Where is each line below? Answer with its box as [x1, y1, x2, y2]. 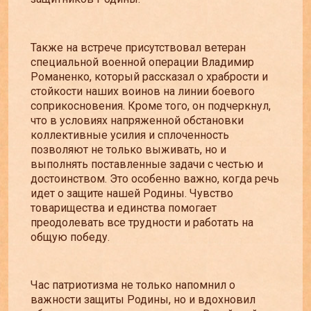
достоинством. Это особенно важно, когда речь [31, 171, 279, 185]
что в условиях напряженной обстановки [31, 113, 244, 127]
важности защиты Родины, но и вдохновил [31, 292, 255, 306]
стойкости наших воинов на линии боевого [31, 84, 255, 98]
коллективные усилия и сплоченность [31, 128, 229, 142]
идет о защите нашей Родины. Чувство [31, 186, 233, 200]
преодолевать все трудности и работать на [31, 215, 253, 229]
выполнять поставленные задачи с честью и [31, 157, 263, 171]
